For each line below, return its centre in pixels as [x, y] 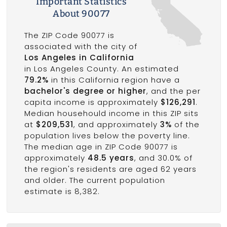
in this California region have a [114, 80]
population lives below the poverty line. [107, 136]
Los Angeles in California [79, 58]
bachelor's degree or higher [85, 91]
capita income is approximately [92, 102]
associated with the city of [81, 46]
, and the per [173, 91]
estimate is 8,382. [62, 191]
